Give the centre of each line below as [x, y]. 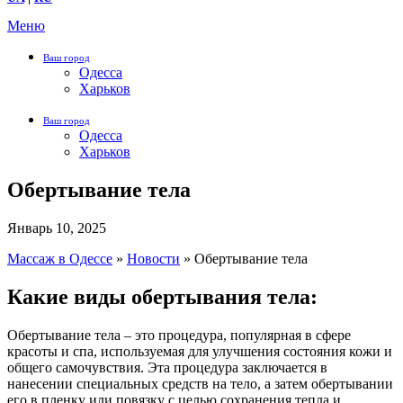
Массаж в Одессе [60, 258]
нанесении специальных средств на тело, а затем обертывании [200, 383]
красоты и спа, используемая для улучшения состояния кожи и [200, 351]
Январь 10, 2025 [57, 228]
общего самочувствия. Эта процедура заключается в [167, 367]
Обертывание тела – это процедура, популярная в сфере [179, 335]
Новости [153, 258]
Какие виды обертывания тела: [162, 296]
